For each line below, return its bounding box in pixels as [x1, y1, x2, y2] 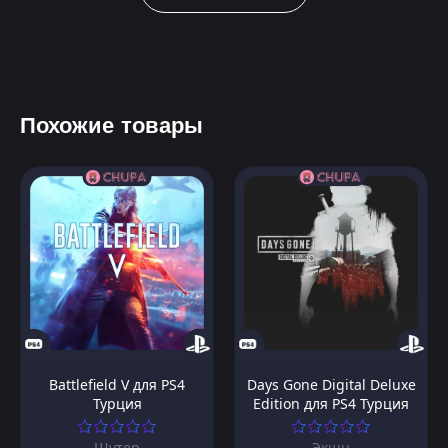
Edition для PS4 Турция [253, 394, 409, 414]
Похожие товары [20, 109, 203, 143]
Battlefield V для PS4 [49, 375, 185, 395]
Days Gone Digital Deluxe [246, 375, 416, 395]
